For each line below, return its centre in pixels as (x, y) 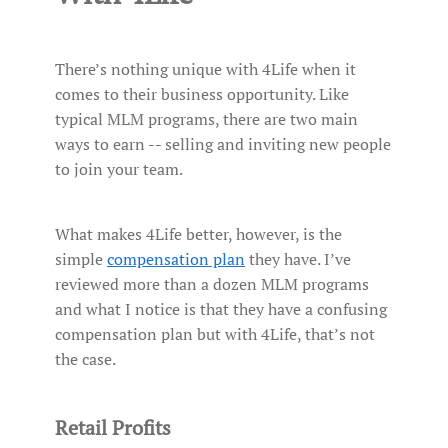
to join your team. (119, 169)
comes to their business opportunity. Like (202, 94)
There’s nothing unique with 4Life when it (205, 69)
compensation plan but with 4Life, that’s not (215, 334)
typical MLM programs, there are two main (206, 119)
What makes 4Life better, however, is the (198, 234)
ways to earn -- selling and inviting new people (223, 144)
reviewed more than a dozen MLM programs (212, 284)
